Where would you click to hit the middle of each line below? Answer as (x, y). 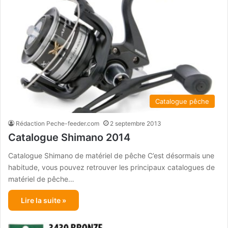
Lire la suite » (44, 200)
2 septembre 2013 (136, 123)
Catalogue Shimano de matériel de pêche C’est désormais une (111, 155)
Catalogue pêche (182, 101)
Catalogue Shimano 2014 (69, 137)
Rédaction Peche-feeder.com (58, 123)
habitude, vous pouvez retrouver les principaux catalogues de (111, 167)
